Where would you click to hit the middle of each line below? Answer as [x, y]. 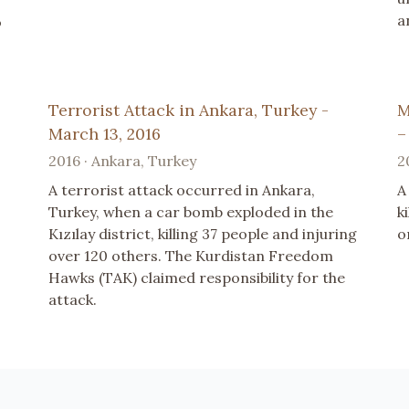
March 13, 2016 [105, 133]
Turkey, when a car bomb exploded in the [191, 211]
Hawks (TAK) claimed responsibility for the [197, 277]
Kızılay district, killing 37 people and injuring [203, 233]
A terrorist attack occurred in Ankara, [182, 189]
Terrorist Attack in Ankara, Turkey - [189, 110]
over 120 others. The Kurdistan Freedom [191, 255]
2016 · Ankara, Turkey [123, 160]
